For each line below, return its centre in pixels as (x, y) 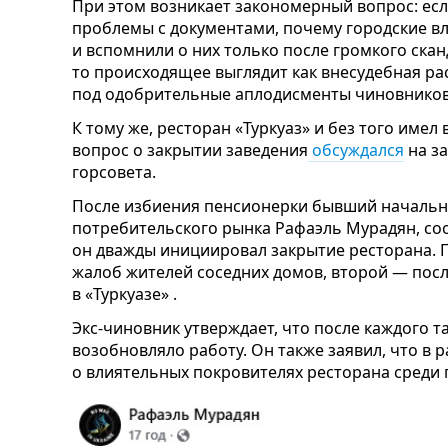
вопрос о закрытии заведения (190, 149)
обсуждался (356, 149)
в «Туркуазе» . (124, 293)
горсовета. (114, 171)
